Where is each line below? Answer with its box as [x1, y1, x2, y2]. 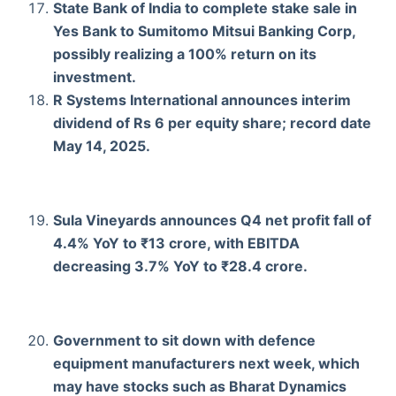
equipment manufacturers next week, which [53, 354, 360, 372]
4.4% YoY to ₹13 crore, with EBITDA [53, 233, 300, 252]
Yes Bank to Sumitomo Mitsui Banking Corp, [53, 21, 355, 40]
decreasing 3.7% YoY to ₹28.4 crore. [53, 256, 308, 275]
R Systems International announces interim [53, 90, 351, 109]
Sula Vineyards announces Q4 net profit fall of [53, 210, 371, 229]
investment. [53, 67, 136, 86]
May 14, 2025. [53, 136, 150, 155]
